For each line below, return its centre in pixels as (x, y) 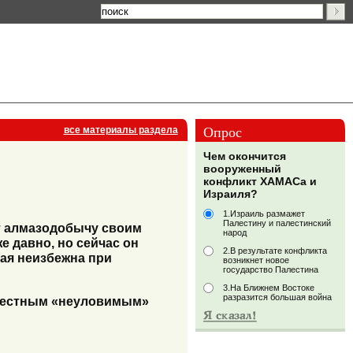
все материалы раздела (121, 130)
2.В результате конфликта (275, 251)
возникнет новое (256, 260)
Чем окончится (245, 156)
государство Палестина (271, 270)
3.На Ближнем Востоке (269, 288)
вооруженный (242, 169)
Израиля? (230, 194)
